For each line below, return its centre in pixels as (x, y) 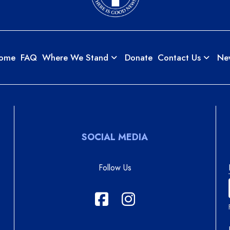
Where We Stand (75, 57)
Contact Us (179, 57)
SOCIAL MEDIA (115, 137)
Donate (138, 57)
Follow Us (115, 167)
